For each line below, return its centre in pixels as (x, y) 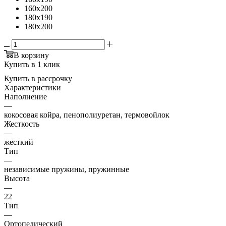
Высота (17, 178)
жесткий (19, 142)
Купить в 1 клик (32, 64)
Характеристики (33, 87)
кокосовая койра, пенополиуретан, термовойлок (87, 115)
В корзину (31, 55)
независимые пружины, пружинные (67, 169)
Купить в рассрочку (38, 78)
